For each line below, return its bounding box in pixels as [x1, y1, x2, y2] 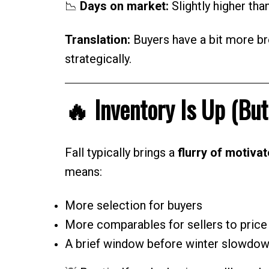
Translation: [64, 32, 130, 47]
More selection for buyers [64, 198, 202, 213]
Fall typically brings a [64, 145, 178, 160]
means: [64, 164, 102, 179]
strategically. [64, 51, 131, 66]
